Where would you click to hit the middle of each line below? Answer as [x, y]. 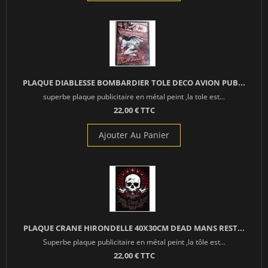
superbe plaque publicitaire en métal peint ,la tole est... [134, 97]
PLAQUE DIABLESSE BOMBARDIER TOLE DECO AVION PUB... [134, 83]
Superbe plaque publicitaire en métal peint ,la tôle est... [134, 242]
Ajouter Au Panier [134, 135]
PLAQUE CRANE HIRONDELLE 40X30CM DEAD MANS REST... [134, 228]
